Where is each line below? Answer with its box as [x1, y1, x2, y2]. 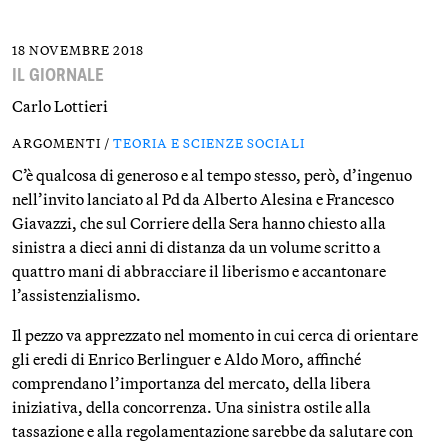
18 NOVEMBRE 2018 [12, 42, 144, 58]
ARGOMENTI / [12, 135, 113, 151]
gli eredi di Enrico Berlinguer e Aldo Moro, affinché [12, 349, 361, 369]
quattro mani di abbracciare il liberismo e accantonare [12, 261, 386, 281]
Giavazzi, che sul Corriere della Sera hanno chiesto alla [12, 213, 386, 233]
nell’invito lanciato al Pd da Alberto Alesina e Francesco [12, 189, 394, 209]
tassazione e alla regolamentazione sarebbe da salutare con [12, 421, 413, 441]
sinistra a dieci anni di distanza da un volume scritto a [12, 237, 381, 257]
